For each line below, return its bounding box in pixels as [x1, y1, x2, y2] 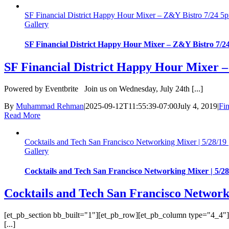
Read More [4, 110, 40, 120]
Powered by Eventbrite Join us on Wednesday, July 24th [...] [4, 84, 203, 93]
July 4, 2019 [177, 101, 217, 110]
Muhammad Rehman [16, 101, 84, 110]
